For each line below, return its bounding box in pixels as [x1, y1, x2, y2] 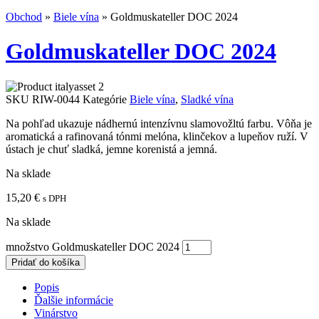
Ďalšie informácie [34, 293, 113, 306]
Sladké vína [181, 93, 234, 105]
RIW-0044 [32, 93, 83, 105]
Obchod [6, 10, 42, 23]
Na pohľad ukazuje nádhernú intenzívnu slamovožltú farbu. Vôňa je [6, 117, 312, 130]
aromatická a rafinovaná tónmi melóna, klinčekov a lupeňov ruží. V [6, 130, 308, 142]
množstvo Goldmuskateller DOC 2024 [6, 240, 179, 253]
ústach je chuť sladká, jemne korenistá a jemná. [6, 142, 217, 155]
